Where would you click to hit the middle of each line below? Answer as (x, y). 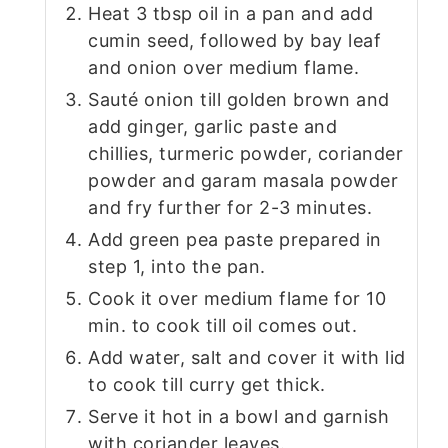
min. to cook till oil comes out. (222, 325)
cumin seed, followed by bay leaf (234, 40)
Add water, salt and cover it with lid (247, 357)
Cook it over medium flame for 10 (237, 298)
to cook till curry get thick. (207, 384)
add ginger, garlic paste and (212, 126)
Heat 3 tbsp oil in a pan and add (230, 13)
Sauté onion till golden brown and (239, 99)
